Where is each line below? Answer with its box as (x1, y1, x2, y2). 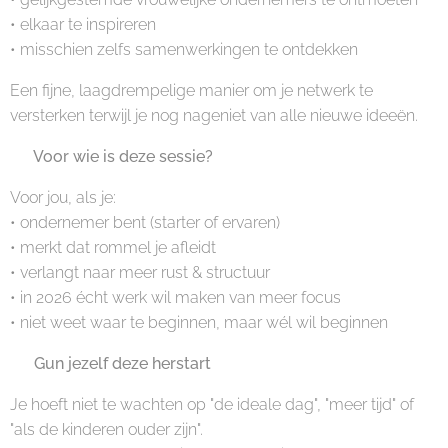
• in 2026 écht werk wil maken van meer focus (10, 288, 341, 307)
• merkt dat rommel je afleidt (10, 238, 216, 257)
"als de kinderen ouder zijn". (10, 420, 203, 439)
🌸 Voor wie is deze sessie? (10, 147, 213, 166)
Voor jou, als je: (10, 188, 116, 207)
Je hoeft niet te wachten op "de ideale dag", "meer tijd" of (10, 395, 414, 414)
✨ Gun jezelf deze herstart (10, 354, 211, 373)
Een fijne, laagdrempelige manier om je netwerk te (10, 81, 373, 100)
